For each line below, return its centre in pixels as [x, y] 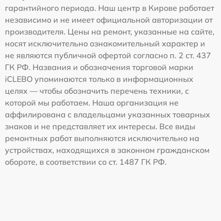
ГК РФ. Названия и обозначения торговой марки [99, 67]
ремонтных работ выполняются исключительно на [102, 138]
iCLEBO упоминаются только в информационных [99, 79]
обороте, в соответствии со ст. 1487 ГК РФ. [86, 162]
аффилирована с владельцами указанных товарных [108, 114]
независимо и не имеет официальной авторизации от [109, 19]
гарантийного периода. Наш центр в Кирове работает [110, 8]
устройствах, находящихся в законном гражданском [107, 150]
